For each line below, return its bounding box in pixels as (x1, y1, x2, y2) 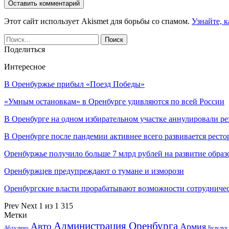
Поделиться (4, 44, 45, 54)
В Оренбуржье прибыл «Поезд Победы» (4, 79, 145, 88)
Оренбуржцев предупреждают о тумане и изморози (4, 166, 184, 175)
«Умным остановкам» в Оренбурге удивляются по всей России (4, 97, 224, 106)
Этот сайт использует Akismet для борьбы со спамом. (4, 16, 192, 26)
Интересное (4, 62, 45, 71)
